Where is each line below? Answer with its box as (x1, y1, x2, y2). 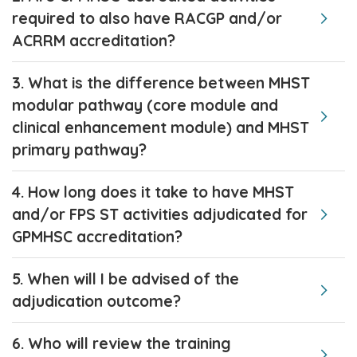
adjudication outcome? (12, 292, 181, 312)
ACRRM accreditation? (12, 31, 175, 51)
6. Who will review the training (12, 334, 231, 354)
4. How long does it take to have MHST (12, 182, 294, 202)
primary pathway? (12, 140, 147, 160)
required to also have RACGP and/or (12, 9, 282, 29)
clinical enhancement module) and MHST (12, 118, 309, 138)
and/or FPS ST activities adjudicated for (12, 205, 308, 225)
